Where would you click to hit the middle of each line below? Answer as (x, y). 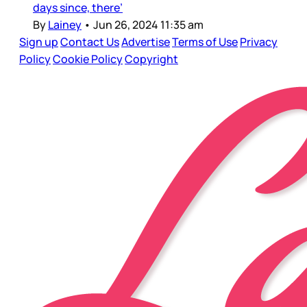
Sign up (39, 42)
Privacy (259, 42)
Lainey (65, 25)
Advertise (146, 42)
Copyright (151, 59)
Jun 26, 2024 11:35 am (148, 25)
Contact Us (90, 42)
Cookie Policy (88, 59)
